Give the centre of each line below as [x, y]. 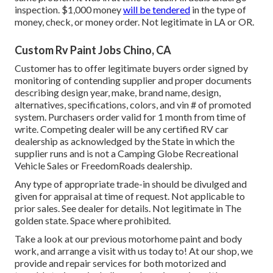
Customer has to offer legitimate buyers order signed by [131, 68]
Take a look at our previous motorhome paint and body [128, 239]
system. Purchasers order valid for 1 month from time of [130, 117]
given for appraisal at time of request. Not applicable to [130, 196]
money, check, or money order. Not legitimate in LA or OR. [134, 22]
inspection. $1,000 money [69, 10]
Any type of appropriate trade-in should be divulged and [131, 184]
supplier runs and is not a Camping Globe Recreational [126, 154]
